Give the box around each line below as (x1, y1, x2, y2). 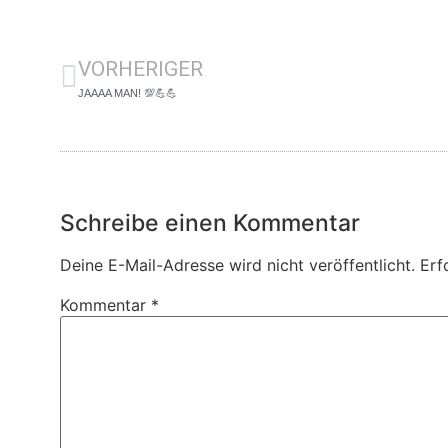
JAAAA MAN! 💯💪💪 (78, 87, 177, 100)
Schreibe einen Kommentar (60, 209, 360, 238)
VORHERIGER (78, 57, 203, 82)
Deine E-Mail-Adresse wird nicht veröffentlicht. (60, 255, 415, 276)
